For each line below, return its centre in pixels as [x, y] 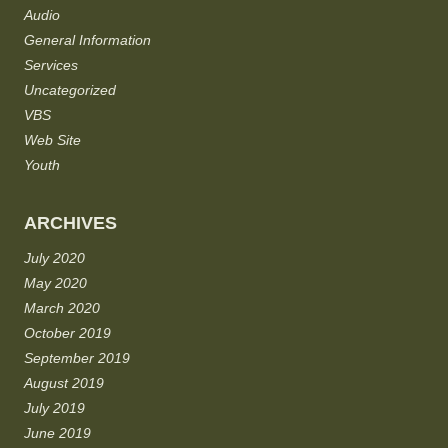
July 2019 [54, 408]
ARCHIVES [70, 223]
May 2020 [55, 283]
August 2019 [64, 383]
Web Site [52, 140]
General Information [87, 40]
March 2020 [62, 308]
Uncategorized [70, 90]
